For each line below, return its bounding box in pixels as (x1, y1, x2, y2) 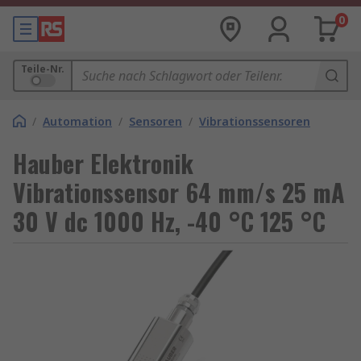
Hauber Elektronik (13, 145, 193, 181)
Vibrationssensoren (199, 114, 310, 129)
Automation (43, 114, 112, 129)
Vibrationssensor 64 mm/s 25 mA (13, 174, 345, 210)
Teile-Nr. (21, 62, 64, 76)
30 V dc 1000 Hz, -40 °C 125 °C (13, 203, 326, 239)
